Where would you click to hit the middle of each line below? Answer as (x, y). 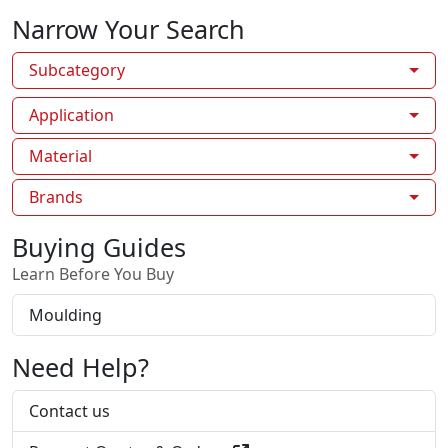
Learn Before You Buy (93, 273)
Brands (56, 196)
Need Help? (80, 366)
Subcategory (77, 69)
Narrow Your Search (128, 28)
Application (71, 114)
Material (60, 155)
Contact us (69, 410)
